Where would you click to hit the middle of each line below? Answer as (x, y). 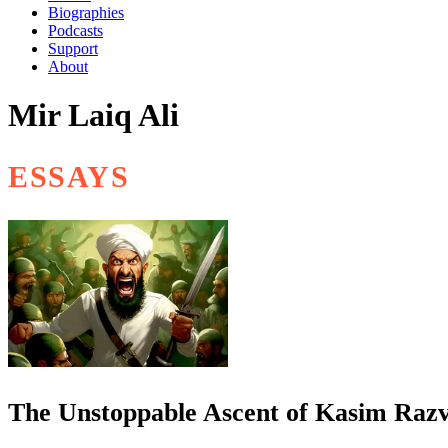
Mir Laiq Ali (93, 115)
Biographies (86, 12)
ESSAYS (69, 176)
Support (73, 48)
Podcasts (75, 30)
